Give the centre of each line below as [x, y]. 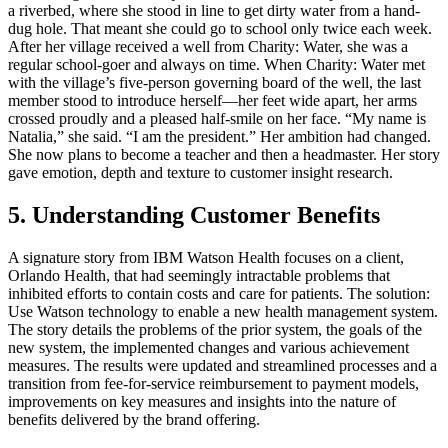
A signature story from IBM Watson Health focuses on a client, [206, 257]
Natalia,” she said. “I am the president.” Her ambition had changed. [219, 137]
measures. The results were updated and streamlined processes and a [222, 365]
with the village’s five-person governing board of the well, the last [214, 83]
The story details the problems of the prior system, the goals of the [215, 329]
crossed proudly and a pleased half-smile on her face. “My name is [217, 119]
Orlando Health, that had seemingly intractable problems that [199, 275]
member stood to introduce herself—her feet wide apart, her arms [212, 101]
